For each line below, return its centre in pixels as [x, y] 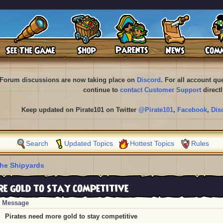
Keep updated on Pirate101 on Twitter [80, 110]
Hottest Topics [152, 143]
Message [15, 203]
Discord [149, 80]
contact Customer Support [160, 90]
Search [37, 143]
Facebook [192, 110]
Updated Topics [89, 143]
